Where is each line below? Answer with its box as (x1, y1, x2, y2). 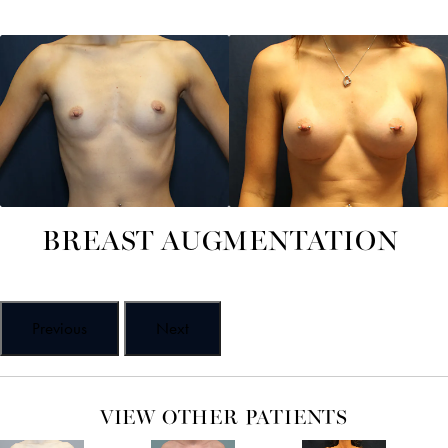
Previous (32, 318, 87, 339)
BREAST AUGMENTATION (42, 229, 399, 258)
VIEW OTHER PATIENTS (99, 409, 349, 430)
